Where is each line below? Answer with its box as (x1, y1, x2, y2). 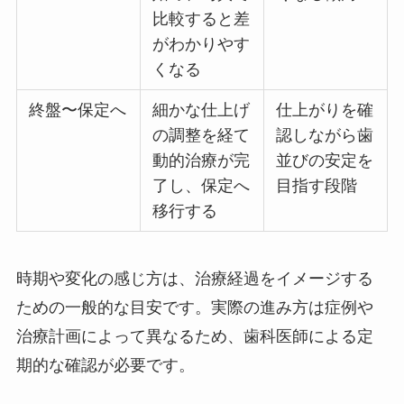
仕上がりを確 (276, 101, 374, 119)
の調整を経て (152, 126, 251, 144)
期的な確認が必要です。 (15, 355, 195, 374)
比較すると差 (152, 10, 251, 28)
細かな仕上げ (152, 101, 251, 119)
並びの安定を (276, 151, 374, 170)
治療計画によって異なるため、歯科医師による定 (15, 326, 373, 345)
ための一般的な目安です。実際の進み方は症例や (15, 298, 373, 317)
